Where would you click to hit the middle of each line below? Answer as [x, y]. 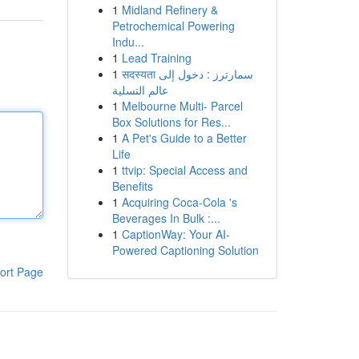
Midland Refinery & [169, 10]
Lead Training [156, 58]
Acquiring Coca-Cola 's [179, 202]
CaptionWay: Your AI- [175, 234]
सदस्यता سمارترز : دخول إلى [140, 74]
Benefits [132, 186]
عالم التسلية [140, 90]
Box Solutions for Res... [171, 122]
